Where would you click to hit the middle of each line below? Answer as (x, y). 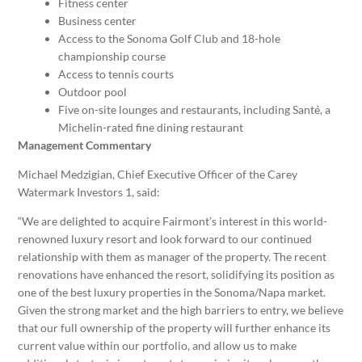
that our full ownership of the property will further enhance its (175, 328)
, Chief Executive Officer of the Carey (205, 175)
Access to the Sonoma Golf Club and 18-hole (170, 39)
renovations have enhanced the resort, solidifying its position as (177, 275)
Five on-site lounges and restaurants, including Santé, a (195, 110)
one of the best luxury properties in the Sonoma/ (139, 293)
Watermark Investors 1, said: (89, 192)
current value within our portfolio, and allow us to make (158, 346)
